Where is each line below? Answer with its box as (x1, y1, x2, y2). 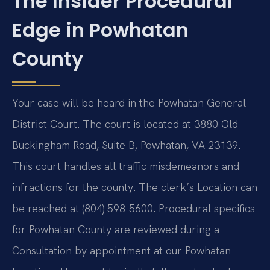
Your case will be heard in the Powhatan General (12, 95, 246, 110)
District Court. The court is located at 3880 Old (12, 116, 238, 131)
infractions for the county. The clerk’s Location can (12, 180, 257, 194)
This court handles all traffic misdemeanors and (12, 159, 239, 173)
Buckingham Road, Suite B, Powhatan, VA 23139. (12, 137, 240, 152)
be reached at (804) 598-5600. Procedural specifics (12, 201, 255, 215)
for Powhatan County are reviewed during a (12, 222, 219, 236)
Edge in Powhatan (12, 16, 189, 43)
